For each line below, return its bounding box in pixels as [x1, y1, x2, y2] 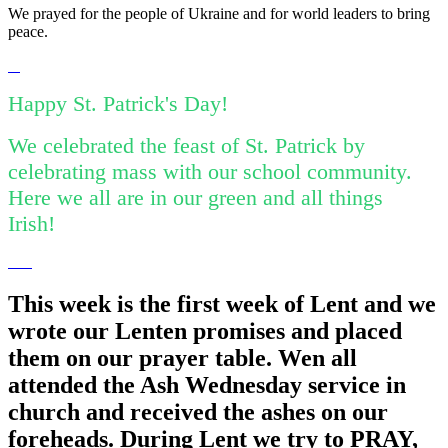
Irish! [8, 211, 67, 237]
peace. [8, 23, 56, 41]
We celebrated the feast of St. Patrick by [8, 133, 365, 159]
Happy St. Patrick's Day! [8, 91, 240, 117]
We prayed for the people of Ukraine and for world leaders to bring [8, 5, 430, 23]
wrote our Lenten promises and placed [8, 318, 402, 345]
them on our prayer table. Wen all [8, 345, 357, 372]
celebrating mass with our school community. [8, 159, 418, 185]
